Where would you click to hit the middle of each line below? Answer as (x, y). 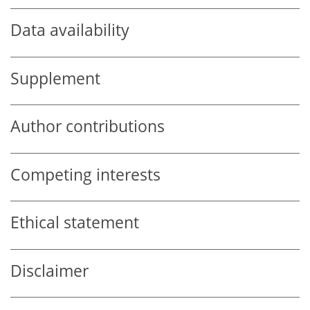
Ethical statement (75, 223)
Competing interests (85, 174)
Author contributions (88, 127)
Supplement (55, 78)
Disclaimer (49, 271)
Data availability (70, 30)
